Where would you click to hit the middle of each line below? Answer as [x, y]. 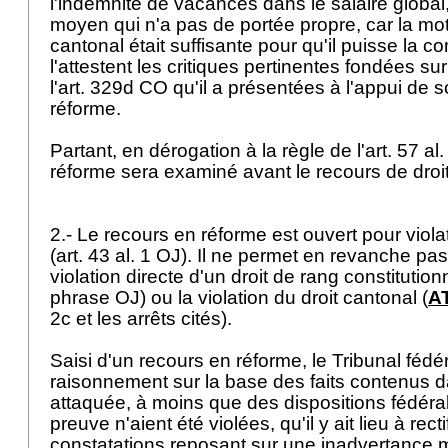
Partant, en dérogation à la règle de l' [207, 150]
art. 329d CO [113, 87]
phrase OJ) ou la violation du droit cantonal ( [239, 297]
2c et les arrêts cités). [143, 318]
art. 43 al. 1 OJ [118, 255]
